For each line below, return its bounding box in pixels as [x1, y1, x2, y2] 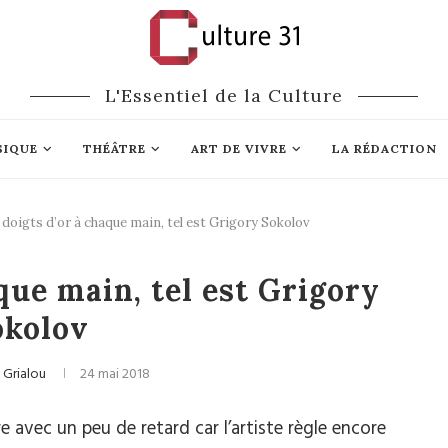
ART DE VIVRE [190, 141, 287, 156]
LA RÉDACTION [331, 141, 437, 156]
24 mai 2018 [80, 363, 151, 386]
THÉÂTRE [82, 141, 146, 156]
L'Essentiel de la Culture [105, 84, 343, 107]
